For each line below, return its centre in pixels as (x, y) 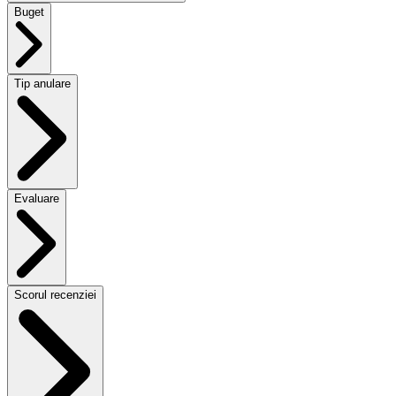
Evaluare (37, 199)
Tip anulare (42, 83)
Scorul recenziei (55, 295)
